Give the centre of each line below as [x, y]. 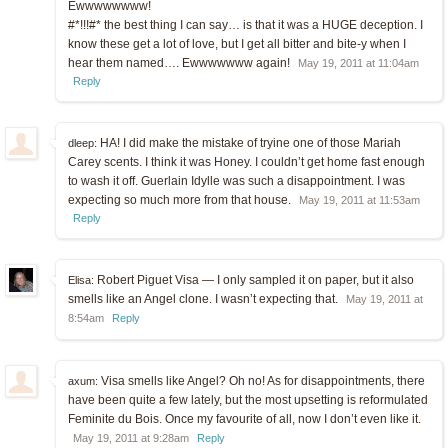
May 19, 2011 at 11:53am [359, 200]
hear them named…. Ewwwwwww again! [180, 63]
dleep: [82, 143]
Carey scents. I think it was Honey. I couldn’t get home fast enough [246, 162]
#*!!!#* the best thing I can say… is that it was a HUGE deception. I [245, 25]
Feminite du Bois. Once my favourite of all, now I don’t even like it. [244, 419]
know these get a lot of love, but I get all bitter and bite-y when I [237, 44]
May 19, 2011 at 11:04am [358, 63]
